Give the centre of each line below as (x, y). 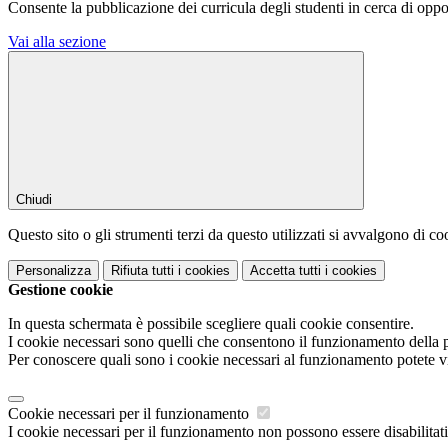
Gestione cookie (60, 289)
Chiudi (34, 199)
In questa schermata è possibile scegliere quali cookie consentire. (211, 323)
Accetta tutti (285, 270)
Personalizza (53, 270)
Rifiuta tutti (142, 270)
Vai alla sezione (57, 41)
